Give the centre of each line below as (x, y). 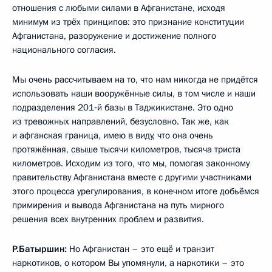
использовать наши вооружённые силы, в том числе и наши (134, 93)
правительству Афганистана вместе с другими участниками (132, 177)
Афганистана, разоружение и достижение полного (114, 36)
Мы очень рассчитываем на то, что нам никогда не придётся (135, 80)
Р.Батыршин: (39, 249)
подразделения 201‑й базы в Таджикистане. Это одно (123, 107)
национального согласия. (64, 50)
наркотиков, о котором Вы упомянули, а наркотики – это (128, 263)
